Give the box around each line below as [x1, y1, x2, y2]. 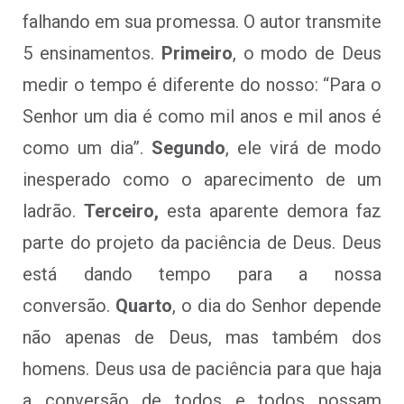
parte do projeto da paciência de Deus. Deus [23, 231, 381, 253]
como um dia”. [23, 136, 151, 159]
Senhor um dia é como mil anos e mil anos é [23, 105, 381, 127]
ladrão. [23, 199, 84, 222]
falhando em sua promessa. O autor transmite [23, 10, 381, 32]
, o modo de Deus [232, 41, 382, 64]
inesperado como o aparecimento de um [23, 168, 381, 190]
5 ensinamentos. [23, 41, 161, 64]
